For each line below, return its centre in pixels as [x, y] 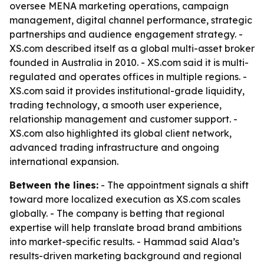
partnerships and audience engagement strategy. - [126, 34]
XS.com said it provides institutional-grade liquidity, [127, 91]
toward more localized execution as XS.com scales [125, 199]
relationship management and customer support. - [123, 119]
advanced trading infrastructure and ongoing [114, 147]
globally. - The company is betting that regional [117, 213]
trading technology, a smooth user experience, [115, 105]
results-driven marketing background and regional [126, 256]
